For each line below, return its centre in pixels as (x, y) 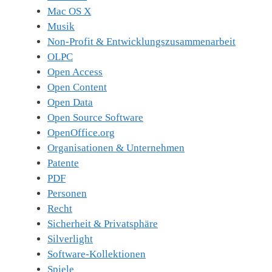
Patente (63, 163)
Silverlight (70, 239)
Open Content (77, 87)
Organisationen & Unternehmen (116, 148)
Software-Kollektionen (97, 254)
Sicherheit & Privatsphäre (103, 224)
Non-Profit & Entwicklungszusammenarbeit (141, 42)
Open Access (75, 72)
